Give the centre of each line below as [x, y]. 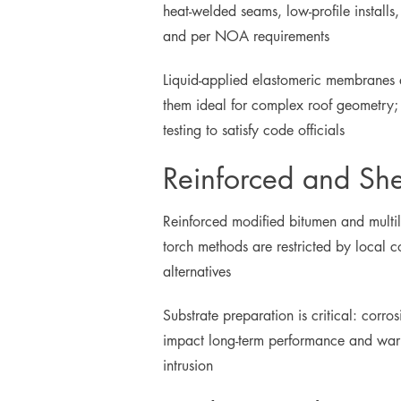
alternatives [197, 272]
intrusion [188, 366]
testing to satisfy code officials [254, 130]
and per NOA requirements [246, 36]
